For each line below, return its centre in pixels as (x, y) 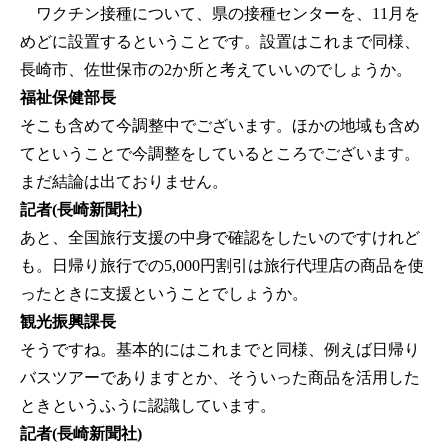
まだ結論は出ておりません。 (124, 182)
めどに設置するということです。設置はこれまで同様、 (220, 42)
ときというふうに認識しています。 (148, 406)
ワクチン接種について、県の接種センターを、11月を (220, 14)
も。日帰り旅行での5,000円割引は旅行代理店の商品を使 (222, 266)
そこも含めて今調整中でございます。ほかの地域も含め (220, 126)
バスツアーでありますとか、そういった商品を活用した (220, 378)
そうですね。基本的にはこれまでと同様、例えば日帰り (220, 350)
